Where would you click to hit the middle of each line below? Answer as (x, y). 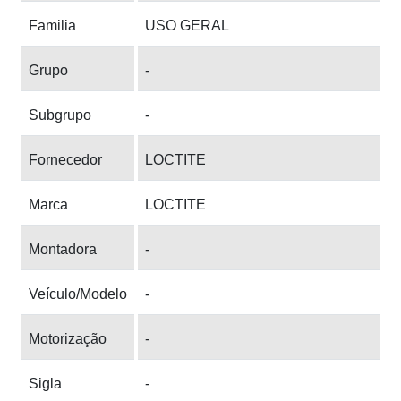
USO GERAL (187, 25)
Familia (52, 25)
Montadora (63, 249)
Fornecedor (65, 159)
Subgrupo (60, 115)
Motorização (68, 338)
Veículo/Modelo (78, 294)
